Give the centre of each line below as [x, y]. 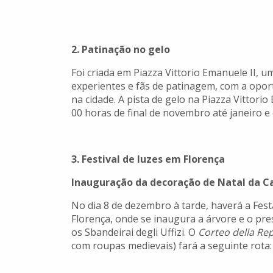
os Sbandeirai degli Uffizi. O [135, 232]
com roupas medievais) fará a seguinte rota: [172, 246]
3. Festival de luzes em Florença [148, 159]
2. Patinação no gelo [121, 50]
